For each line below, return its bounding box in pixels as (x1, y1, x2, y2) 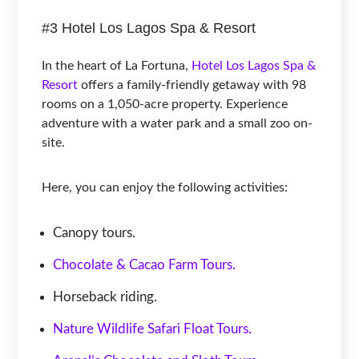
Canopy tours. (53, 225, 136, 240)
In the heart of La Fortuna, (42, 58, 192, 72)
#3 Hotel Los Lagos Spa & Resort (42, 19, 256, 36)
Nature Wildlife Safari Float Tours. (53, 321, 252, 336)
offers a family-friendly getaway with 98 (78, 78, 307, 91)
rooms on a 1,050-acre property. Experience (42, 97, 288, 111)
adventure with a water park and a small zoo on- (42, 116, 313, 130)
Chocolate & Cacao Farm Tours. (53, 257, 236, 272)
